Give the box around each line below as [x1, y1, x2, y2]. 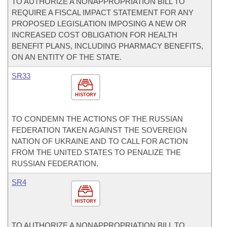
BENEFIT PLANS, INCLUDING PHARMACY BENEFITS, [12, 42, 203, 50]
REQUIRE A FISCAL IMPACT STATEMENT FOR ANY [12, 8, 194, 17]
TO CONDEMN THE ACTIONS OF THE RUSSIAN [12, 115, 183, 123]
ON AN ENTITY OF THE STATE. [12, 53, 122, 61]
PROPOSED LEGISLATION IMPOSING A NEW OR [12, 19, 186, 28]
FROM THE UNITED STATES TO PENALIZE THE [12, 148, 181, 157]
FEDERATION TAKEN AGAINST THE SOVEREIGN [12, 126, 187, 134]
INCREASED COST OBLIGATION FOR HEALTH [12, 30, 177, 39]
